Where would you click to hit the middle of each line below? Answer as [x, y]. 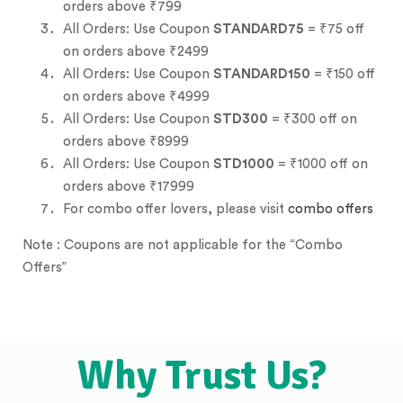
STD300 [241, 119]
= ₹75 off [334, 29]
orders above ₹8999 [126, 142]
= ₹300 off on [313, 119]
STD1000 [244, 164]
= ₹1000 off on [321, 164]
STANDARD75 [259, 29]
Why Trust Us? [201, 376]
